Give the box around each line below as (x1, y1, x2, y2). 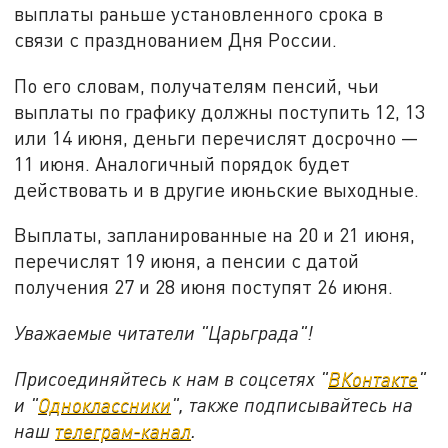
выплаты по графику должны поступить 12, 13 (14, 99, 426, 123)
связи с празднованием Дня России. (14, 27, 338, 51)
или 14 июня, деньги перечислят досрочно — (14, 125, 420, 149)
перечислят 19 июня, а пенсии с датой (14, 249, 360, 273)
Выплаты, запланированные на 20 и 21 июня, (14, 223, 416, 247)
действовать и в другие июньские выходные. (14, 177, 420, 201)
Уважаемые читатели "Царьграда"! (14, 320, 314, 344)
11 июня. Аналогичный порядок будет (14, 151, 351, 175)
